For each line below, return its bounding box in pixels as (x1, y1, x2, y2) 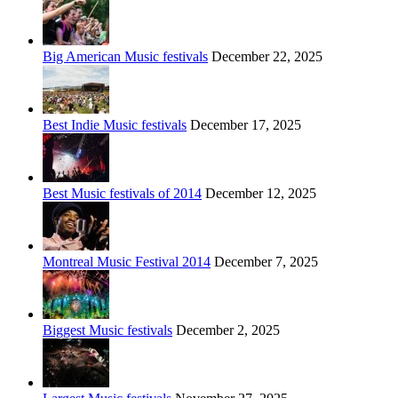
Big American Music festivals (43, 49, 208, 65)
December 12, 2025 (202, 186, 316, 202)
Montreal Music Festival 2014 (43, 254, 211, 270)
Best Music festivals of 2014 (43, 186, 202, 202)
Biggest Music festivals (43, 322, 172, 338)
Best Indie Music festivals (43, 117, 187, 133)
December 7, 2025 (211, 254, 318, 270)
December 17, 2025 (187, 117, 301, 133)
